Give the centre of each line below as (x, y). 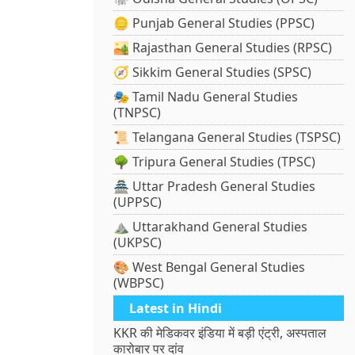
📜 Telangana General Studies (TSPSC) (227, 137)
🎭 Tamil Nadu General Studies (206, 97)
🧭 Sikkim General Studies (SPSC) (213, 73)
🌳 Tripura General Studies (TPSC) (215, 162)
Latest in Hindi (176, 309)
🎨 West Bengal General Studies (210, 267)
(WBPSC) (139, 283)
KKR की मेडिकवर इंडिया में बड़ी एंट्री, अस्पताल (220, 333)
